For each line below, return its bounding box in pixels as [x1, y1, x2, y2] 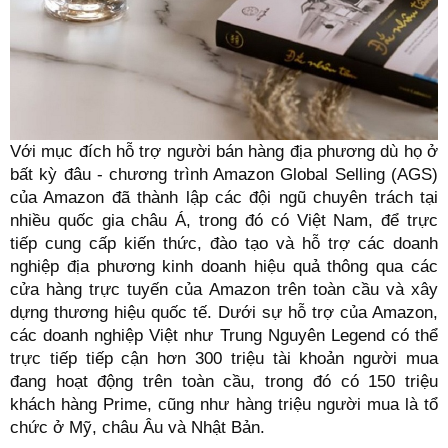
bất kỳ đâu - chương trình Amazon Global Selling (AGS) [10, 165, 438, 185]
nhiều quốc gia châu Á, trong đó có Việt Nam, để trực [10, 211, 438, 231]
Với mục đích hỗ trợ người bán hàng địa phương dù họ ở [10, 142, 438, 162]
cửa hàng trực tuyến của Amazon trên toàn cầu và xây [10, 280, 438, 300]
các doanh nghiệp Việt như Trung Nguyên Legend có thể [10, 326, 438, 346]
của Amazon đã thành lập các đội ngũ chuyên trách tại [10, 188, 438, 208]
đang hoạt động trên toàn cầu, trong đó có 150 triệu [10, 372, 438, 392]
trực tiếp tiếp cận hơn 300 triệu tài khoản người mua [10, 349, 438, 369]
